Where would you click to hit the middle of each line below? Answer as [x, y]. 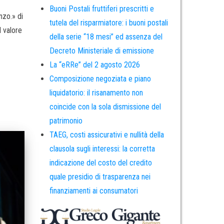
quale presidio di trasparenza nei [100, 177]
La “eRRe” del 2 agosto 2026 [94, 65]
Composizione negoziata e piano [100, 79]
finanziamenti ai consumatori [93, 191]
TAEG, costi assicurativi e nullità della [106, 135]
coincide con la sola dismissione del [105, 107]
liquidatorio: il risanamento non [96, 93]
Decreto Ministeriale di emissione [101, 51]
